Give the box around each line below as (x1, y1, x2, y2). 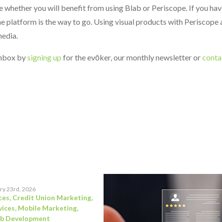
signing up (27, 53, 61, 62)
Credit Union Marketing (12, 193, 91, 202)
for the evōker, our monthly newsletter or (61, 53, 202, 62)
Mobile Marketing (18, 204, 77, 212)
